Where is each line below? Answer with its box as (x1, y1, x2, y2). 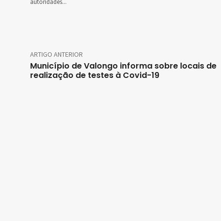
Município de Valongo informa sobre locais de (30, 60, 217, 72)
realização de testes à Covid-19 (30, 70, 159, 81)
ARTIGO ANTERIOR (30, 50, 83, 59)
